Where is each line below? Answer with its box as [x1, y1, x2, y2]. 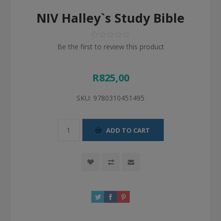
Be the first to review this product [57, 42, 164, 51]
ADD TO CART [106, 125, 150, 135]
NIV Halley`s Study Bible [37, 9, 184, 26]
